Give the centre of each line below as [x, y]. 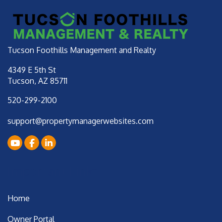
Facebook [51, 142]
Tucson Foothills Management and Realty [82, 50]
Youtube [34, 142]
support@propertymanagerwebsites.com [81, 121]
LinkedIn [68, 142]
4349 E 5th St [32, 70]
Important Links [53, 170]
